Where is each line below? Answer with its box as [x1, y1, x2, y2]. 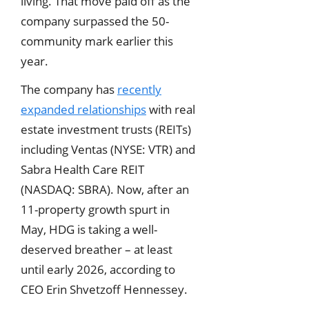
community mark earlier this [21, 32, 173, 49]
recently [117, 81, 161, 98]
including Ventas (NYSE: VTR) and [21, 141, 195, 158]
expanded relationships [21, 101, 146, 118]
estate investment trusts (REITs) [21, 121, 191, 138]
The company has [21, 81, 117, 98]
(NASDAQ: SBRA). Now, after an [21, 181, 189, 198]
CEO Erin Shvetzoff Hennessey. [21, 281, 188, 298]
